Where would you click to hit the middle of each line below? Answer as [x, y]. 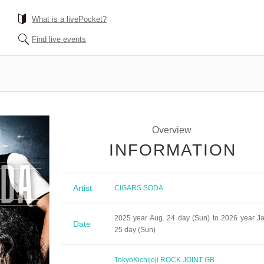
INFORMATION [172, 150]
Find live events [59, 39]
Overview [172, 130]
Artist [82, 188]
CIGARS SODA [139, 188]
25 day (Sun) [135, 230]
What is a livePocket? [69, 19]
